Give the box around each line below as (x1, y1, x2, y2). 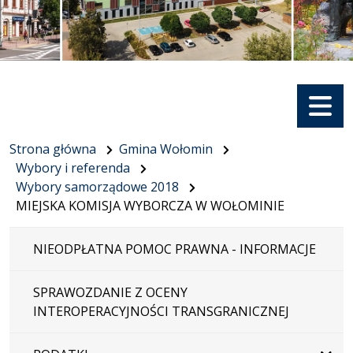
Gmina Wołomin (119, 139, 213, 158)
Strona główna (9, 139, 96, 158)
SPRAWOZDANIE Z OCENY (33, 283, 188, 301)
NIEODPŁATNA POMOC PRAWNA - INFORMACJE (33, 240, 316, 258)
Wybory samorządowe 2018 (16, 177, 179, 195)
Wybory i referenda (16, 158, 130, 176)
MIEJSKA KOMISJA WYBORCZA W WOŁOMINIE (16, 196, 284, 214)
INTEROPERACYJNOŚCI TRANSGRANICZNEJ (33, 302, 289, 320)
